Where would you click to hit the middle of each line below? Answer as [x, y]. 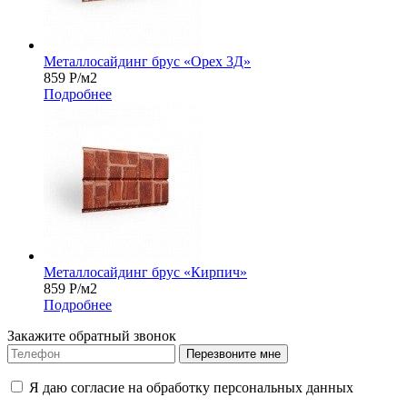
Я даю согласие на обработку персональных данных [189, 387]
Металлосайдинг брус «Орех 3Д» [147, 61]
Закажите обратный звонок [92, 335]
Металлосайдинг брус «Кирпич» [145, 272]
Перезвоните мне [233, 353]
